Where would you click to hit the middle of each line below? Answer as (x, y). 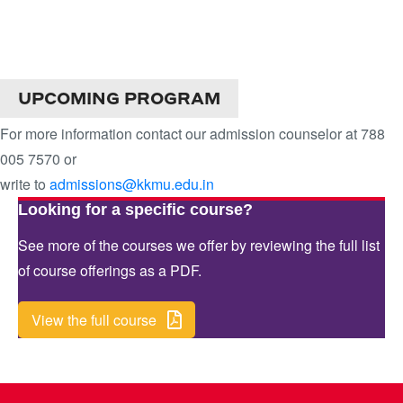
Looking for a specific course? (135, 210)
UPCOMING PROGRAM (119, 99)
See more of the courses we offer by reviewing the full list (199, 246)
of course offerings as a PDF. (110, 271)
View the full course (94, 320)
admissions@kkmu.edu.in (132, 184)
